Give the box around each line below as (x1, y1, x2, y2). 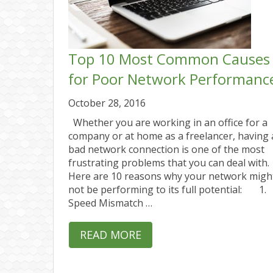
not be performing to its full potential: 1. (68, 182, 266, 196)
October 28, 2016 (68, 96, 146, 110)
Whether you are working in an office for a (68, 115, 268, 129)
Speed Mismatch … (68, 196, 152, 210)
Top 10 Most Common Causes (68, 48, 270, 69)
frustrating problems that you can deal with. (68, 155, 269, 169)
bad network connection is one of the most (68, 142, 264, 156)
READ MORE (80, 227, 141, 242)
